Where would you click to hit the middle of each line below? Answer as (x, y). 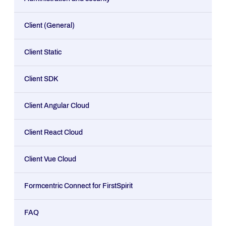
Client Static (43, 52)
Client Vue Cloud (50, 159)
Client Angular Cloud (57, 106)
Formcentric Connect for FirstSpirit (78, 186)
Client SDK (41, 79)
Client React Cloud (53, 132)
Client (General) (49, 25)
